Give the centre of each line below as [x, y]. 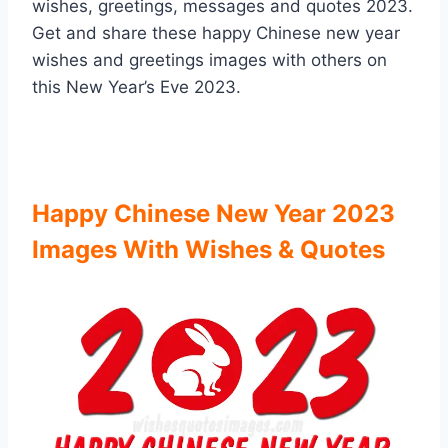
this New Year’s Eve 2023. [136, 87]
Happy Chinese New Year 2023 [213, 214]
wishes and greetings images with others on [209, 60]
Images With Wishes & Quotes [208, 250]
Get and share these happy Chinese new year [216, 33]
